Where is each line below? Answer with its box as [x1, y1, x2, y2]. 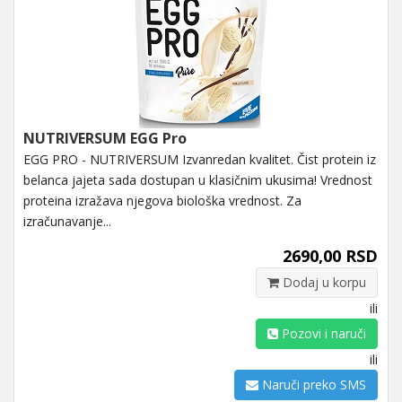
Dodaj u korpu [279, 273, 366, 291]
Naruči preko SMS [258, 375, 366, 393]
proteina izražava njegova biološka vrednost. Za [23, 191, 301, 209]
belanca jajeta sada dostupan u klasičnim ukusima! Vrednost [23, 170, 372, 188]
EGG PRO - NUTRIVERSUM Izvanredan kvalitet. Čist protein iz [23, 150, 376, 168]
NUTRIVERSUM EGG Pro [23, 127, 187, 148]
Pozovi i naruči [278, 324, 366, 342]
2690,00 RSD [283, 244, 378, 267]
